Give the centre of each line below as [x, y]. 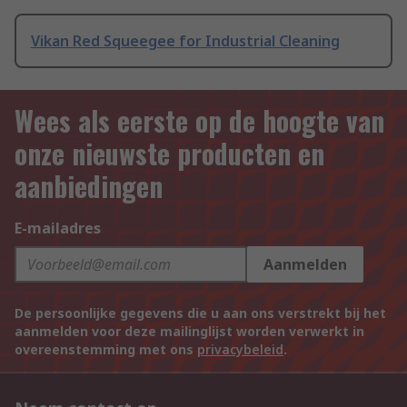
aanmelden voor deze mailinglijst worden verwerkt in [189, 332]
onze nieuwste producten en [169, 154]
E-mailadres [58, 228]
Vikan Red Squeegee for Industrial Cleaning [185, 41]
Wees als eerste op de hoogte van [199, 121]
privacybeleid [240, 350]
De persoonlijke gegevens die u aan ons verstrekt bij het [200, 313]
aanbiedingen [89, 186]
